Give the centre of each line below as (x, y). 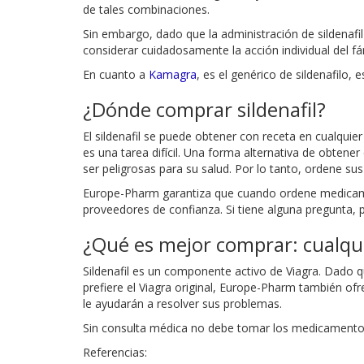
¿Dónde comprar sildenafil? (204, 109)
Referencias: (115, 352)
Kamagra (173, 74)
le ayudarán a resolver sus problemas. (182, 303)
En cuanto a (116, 74)
